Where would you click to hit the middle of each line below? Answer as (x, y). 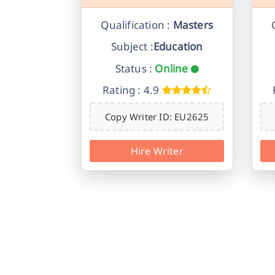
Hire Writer (157, 151)
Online (172, 68)
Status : (134, 68)
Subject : (132, 47)
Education (178, 47)
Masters (192, 25)
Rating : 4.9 (131, 90)
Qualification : (136, 25)
